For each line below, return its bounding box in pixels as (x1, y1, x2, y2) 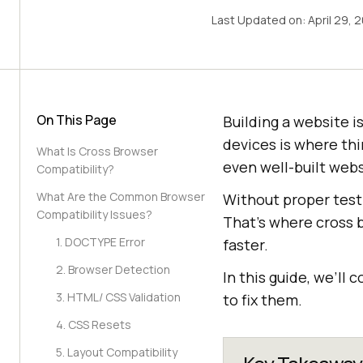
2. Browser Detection (56, 262, 170, 277)
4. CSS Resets (56, 317, 131, 332)
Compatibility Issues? (36, 207, 152, 222)
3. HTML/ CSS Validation (56, 289, 181, 305)
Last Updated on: (211, 12, 308, 28)
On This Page (36, 111, 117, 129)
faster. (223, 235, 268, 254)
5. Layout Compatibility (56, 344, 177, 360)
